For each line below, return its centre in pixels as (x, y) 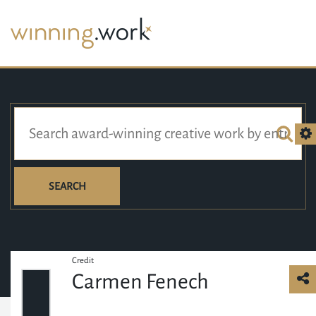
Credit (83, 261)
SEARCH (67, 186)
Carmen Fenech (141, 281)
